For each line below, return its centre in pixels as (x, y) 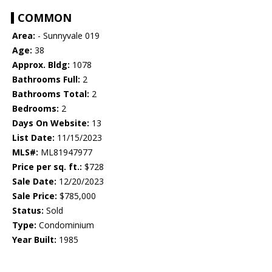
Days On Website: (51, 123)
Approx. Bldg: (41, 65)
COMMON (45, 18)
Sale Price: (35, 196)
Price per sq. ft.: (47, 167)
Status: (28, 211)
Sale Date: (34, 182)
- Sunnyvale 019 (67, 36)
